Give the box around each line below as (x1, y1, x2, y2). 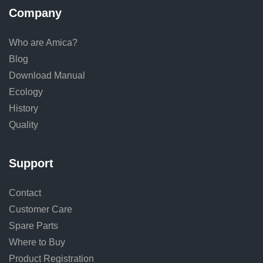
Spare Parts (9, 221, 58, 231)
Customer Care (9, 204, 72, 214)
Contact (9, 188, 41, 198)
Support (9, 157, 53, 170)
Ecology (9, 87, 43, 97)
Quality (9, 120, 38, 130)
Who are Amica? (9, 38, 77, 48)
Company (9, 6, 62, 19)
